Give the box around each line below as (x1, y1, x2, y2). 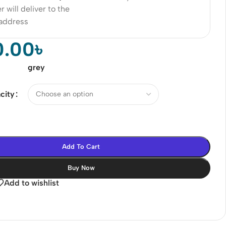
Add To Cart (62, 142, 100, 150)
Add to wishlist (4, 178, 60, 188)
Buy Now (67, 163, 95, 172)
